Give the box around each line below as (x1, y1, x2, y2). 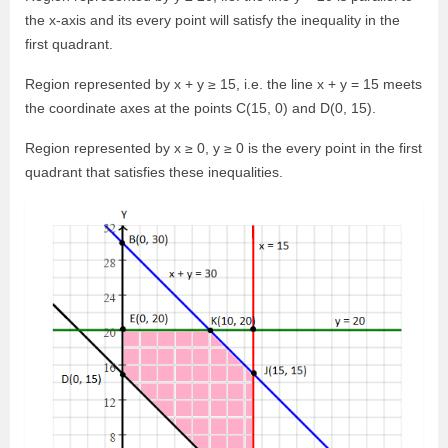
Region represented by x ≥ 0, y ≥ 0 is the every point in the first (25, 140, 422, 157)
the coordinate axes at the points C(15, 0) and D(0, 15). (25, 100, 376, 117)
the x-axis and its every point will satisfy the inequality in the (25, 12, 400, 29)
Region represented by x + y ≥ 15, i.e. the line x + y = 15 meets (25, 76, 422, 93)
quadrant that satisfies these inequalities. (25, 164, 283, 181)
